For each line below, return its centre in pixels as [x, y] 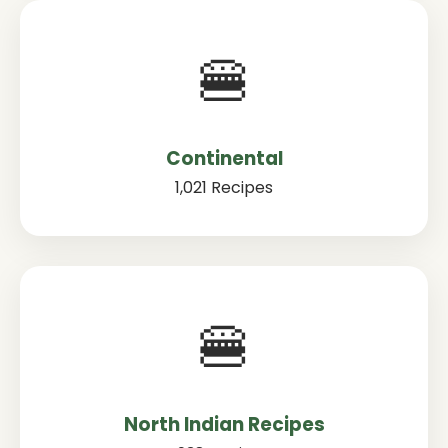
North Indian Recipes [224, 424]
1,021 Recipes [224, 187]
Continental [224, 158]
